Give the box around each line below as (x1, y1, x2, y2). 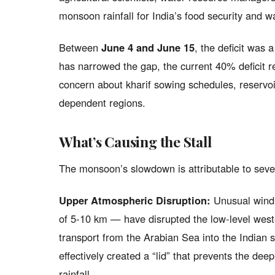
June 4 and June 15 (101, 40, 195, 55)
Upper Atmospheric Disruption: (59, 193, 211, 207)
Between (59, 40, 101, 55)
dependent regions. (59, 95, 145, 110)
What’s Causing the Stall (59, 132, 212, 151)
